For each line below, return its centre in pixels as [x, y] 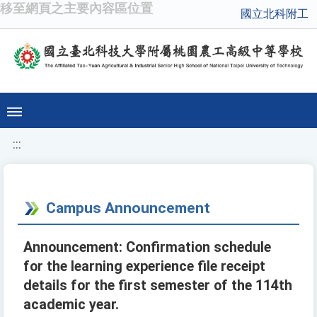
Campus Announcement [128, 208]
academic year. [71, 305]
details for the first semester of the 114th [158, 286]
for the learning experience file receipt [144, 267]
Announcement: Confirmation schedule [147, 248]
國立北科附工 [275, 14]
